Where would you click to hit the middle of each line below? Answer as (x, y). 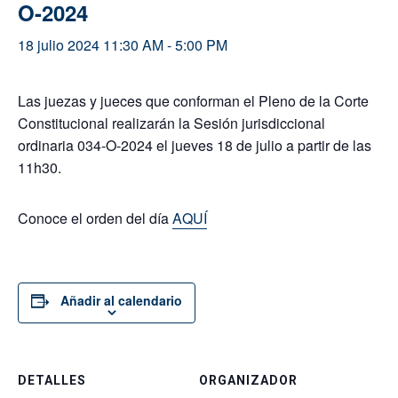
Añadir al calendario (121, 300)
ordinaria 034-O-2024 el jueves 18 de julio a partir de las (195, 145)
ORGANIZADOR (248, 380)
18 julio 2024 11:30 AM (91, 44)
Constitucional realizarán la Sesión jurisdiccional (171, 123)
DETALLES (52, 380)
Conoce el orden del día (95, 218)
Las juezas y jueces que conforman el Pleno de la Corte (193, 100)
